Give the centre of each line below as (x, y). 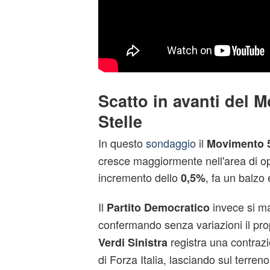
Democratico (177, 208)
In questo (120, 143)
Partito (124, 208)
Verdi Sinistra (133, 243)
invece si (234, 207)
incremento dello (139, 177)
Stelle (120, 121)
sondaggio (169, 143)
